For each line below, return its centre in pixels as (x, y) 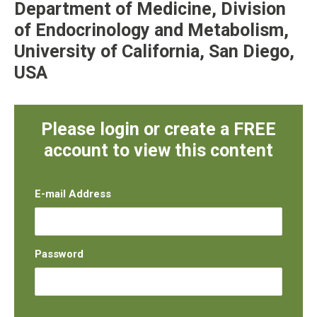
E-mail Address (73, 194)
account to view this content (158, 151)
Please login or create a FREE (158, 129)
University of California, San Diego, (154, 52)
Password (59, 254)
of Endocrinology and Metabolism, (151, 30)
